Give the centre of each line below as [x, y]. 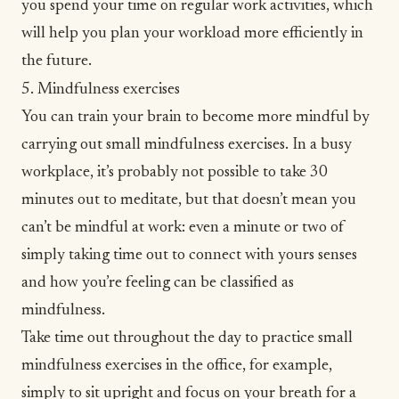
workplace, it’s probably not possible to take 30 [175, 172]
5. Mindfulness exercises [102, 90]
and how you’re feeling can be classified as [158, 283]
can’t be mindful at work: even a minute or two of [183, 228]
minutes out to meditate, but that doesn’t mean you [189, 200]
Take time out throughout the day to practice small [187, 338]
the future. [58, 61]
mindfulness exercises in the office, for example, [177, 366]
